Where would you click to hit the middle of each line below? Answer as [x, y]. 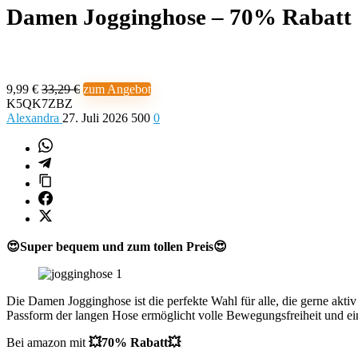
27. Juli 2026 [97, 118]
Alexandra [34, 118]
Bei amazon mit [48, 342]
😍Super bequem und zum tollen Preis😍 [117, 247]
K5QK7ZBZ [40, 103]
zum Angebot [117, 89]
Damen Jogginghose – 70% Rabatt [179, 17]
